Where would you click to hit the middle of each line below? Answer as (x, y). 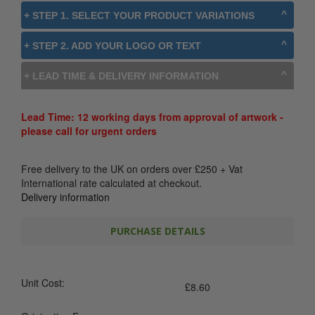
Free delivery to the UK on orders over (108, 169)
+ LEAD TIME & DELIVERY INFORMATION (121, 76)
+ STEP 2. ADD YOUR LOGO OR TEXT (112, 46)
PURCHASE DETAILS (157, 231)
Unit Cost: (43, 283)
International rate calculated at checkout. (111, 183)
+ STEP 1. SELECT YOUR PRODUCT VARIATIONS (139, 15)
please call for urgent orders (89, 131)
